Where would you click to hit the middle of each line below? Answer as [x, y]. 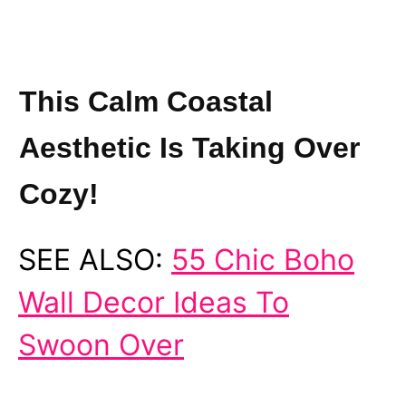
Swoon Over [101, 344]
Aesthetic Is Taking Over [189, 147]
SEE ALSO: [95, 259]
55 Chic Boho [263, 259]
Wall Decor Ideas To [154, 302]
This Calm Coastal [146, 101]
